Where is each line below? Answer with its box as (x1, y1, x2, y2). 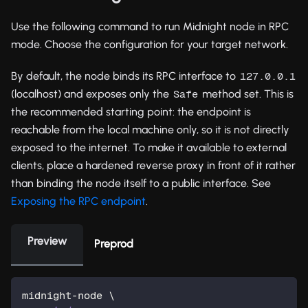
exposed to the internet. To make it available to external (11, 140, 287, 154)
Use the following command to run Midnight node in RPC (11, 19, 289, 33)
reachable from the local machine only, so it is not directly (11, 122, 289, 136)
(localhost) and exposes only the (11, 87, 172, 100)
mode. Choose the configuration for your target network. (11, 37, 288, 51)
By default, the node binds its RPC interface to (11, 69, 239, 82)
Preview (27, 234, 67, 247)
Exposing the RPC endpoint (11, 194, 146, 208)
